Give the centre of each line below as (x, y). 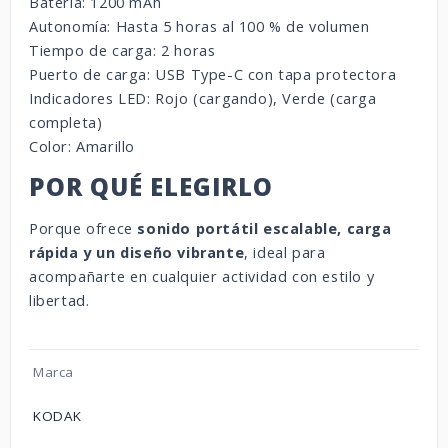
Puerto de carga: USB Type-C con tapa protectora (213, 74)
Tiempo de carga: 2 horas (122, 50)
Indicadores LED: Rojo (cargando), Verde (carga (203, 98)
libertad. (59, 300)
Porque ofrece (83, 228)
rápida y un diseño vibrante (137, 252)
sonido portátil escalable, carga (264, 228)
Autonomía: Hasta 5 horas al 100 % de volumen (199, 26)
